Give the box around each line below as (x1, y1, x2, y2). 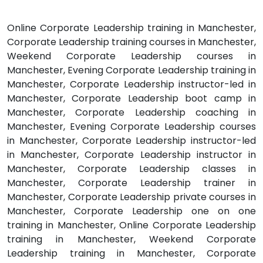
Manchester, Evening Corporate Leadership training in (7, 63, 256, 77)
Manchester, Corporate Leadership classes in (7, 161, 256, 176)
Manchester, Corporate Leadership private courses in (7, 190, 256, 204)
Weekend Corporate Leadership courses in (7, 49, 256, 63)
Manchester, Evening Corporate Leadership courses (7, 119, 256, 133)
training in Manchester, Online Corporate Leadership (7, 218, 256, 232)
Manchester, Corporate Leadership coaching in (7, 105, 256, 119)
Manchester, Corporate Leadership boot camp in (7, 91, 256, 105)
